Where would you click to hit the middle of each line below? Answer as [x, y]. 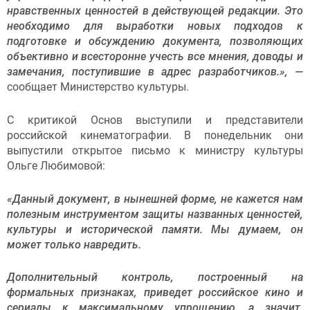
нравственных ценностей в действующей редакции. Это [155, 11]
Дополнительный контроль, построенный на [155, 277]
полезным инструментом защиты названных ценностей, [155, 214]
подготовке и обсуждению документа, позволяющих [155, 42]
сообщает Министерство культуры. [99, 87]
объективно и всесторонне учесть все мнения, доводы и [155, 57]
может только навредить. [74, 244]
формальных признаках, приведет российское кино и [155, 293]
